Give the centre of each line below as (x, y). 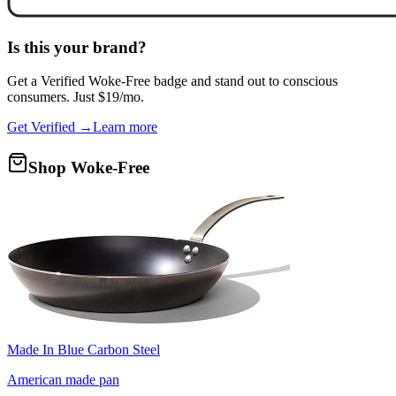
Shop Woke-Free (89, 168)
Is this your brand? (77, 47)
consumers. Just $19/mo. (76, 97)
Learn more (125, 127)
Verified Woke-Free (95, 81)
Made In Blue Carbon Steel (84, 349)
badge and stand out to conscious (244, 81)
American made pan (63, 379)
